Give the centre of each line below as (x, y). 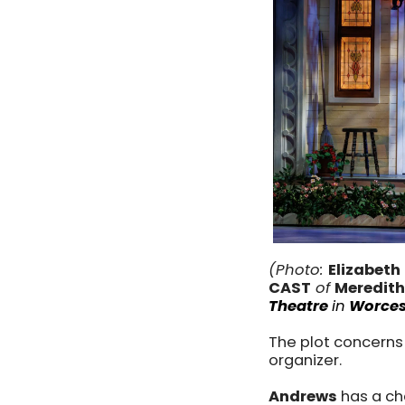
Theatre (298, 306)
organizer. (307, 361)
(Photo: (298, 270)
